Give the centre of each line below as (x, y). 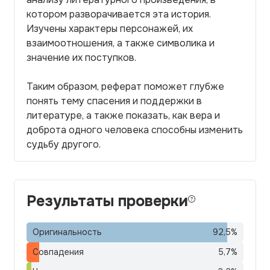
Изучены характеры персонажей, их (110, 29)
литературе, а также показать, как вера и (123, 115)
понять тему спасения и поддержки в (114, 101)
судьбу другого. (64, 144)
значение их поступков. (81, 58)
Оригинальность (67, 232)
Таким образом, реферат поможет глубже (125, 86)
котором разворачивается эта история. (119, 14)
